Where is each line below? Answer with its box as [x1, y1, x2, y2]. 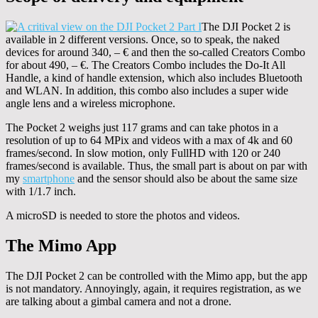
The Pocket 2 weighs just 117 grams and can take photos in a [6, 121, 278, 134]
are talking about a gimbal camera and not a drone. [6, 295, 231, 308]
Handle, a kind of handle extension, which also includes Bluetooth [6, 72, 302, 84]
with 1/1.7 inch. [6, 185, 76, 198]
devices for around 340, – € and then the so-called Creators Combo [6, 46, 305, 59]
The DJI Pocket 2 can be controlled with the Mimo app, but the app [6, 270, 307, 283]
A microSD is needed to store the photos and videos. [6, 209, 240, 222]
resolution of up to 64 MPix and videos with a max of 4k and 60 [6, 134, 292, 147]
